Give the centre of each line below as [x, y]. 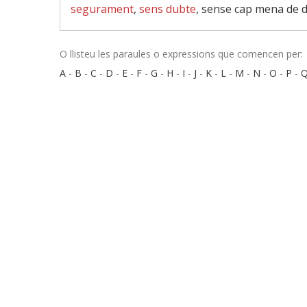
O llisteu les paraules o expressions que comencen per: [181, 54]
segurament [102, 9]
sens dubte [168, 9]
